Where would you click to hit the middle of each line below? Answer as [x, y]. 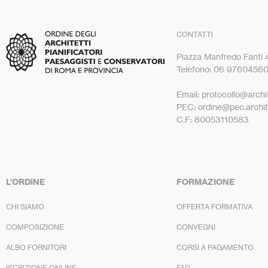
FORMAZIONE [205, 182]
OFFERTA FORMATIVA [214, 206]
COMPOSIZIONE [35, 227]
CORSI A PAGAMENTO [215, 247]
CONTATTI [195, 34]
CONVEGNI [196, 227]
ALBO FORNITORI [36, 247]
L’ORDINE [25, 182]
